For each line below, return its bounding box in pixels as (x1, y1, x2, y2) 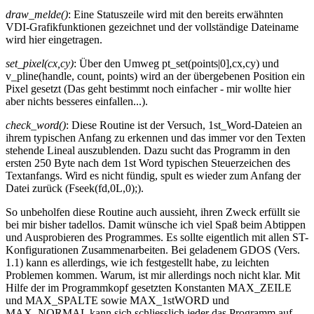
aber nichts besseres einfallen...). (6, 95, 148, 107)
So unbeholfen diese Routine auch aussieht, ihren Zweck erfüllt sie (6, 205, 300, 218)
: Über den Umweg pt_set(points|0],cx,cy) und (74, 57, 279, 69)
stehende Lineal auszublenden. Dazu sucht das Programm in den (6, 144, 290, 156)
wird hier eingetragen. (6, 33, 102, 46)
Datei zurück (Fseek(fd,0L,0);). (6, 182, 144, 194)
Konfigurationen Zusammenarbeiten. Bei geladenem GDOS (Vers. (6, 243, 300, 256)
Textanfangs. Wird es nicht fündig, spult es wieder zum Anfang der (6, 169, 301, 182)
